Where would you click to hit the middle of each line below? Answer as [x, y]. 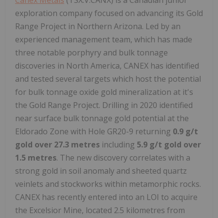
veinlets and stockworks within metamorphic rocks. [108, 184]
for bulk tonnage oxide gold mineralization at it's [104, 92]
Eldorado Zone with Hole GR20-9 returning [94, 131]
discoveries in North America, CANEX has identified [107, 65]
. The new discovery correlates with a [123, 157]
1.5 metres [36, 157]
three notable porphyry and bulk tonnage [91, 52]
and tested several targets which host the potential [108, 79]
